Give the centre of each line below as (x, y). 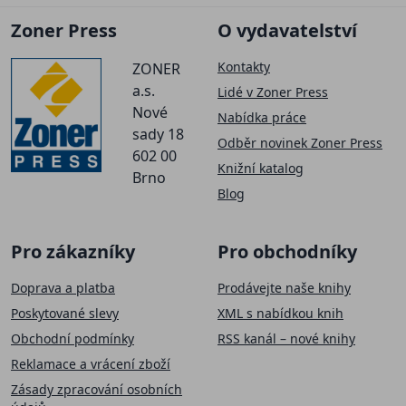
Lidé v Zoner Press (273, 92)
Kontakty (244, 66)
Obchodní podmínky (72, 338)
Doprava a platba (63, 287)
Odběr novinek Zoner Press (300, 142)
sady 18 (158, 134)
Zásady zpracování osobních (97, 389)
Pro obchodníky (287, 251)
